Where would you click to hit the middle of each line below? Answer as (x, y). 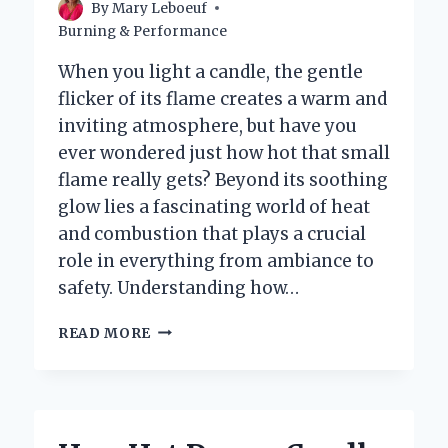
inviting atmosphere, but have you (207, 125)
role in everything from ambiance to (216, 260)
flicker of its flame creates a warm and (222, 98)
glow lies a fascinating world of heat (214, 206)
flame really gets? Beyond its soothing (223, 179)
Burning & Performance (142, 31)
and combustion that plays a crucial (212, 233)
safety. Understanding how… (178, 287)
